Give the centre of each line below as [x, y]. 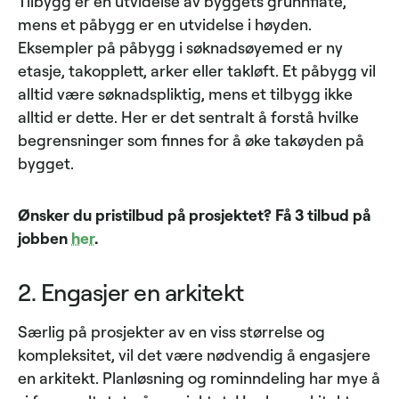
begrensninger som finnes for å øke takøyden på [191, 140]
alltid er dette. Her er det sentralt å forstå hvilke [188, 117]
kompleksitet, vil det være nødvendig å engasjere [194, 355]
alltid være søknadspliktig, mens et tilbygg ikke [185, 94]
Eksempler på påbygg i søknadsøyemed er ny [180, 48]
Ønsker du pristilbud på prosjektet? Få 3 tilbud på [194, 215]
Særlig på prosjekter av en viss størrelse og [171, 332]
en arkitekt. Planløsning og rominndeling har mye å [199, 378]
